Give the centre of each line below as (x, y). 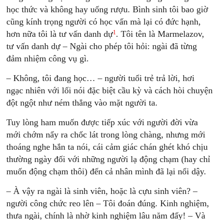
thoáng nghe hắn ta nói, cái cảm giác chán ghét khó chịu (107, 147)
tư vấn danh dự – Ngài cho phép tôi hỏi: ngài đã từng (102, 46)
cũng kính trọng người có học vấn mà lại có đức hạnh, (104, 22)
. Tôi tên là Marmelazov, (160, 34)
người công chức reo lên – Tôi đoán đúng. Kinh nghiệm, (108, 203)
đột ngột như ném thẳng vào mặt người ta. (82, 103)
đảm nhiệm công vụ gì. (48, 58)
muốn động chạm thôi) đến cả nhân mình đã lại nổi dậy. (107, 171)
